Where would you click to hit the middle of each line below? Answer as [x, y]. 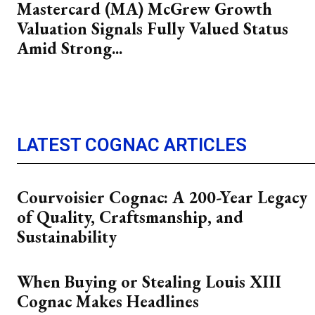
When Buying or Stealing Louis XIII [149, 282]
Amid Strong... [70, 48]
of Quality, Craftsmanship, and [130, 217]
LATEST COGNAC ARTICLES [132, 145]
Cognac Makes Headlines [108, 301]
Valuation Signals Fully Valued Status [153, 28]
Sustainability [67, 237]
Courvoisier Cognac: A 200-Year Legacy [162, 197]
